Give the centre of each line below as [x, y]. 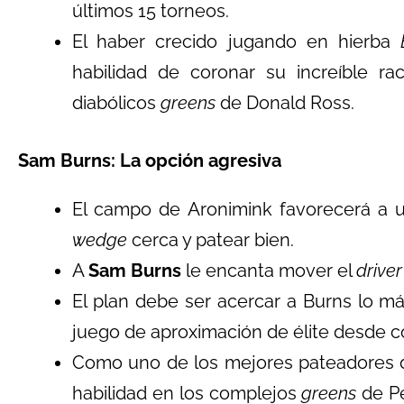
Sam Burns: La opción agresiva [150, 161]
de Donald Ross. [285, 103]
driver [379, 271]
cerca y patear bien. [211, 240]
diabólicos [116, 103]
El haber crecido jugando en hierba [236, 41]
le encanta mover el [269, 271]
